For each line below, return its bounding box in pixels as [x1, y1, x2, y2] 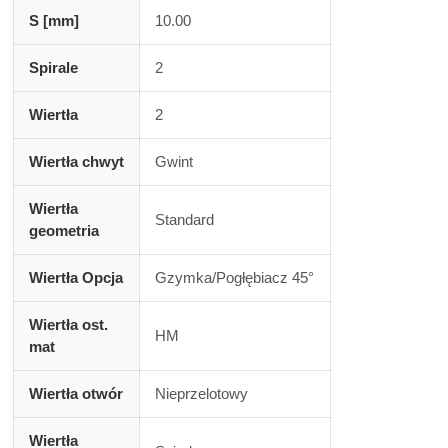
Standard [154, 211, 214, 228]
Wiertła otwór [28, 385, 123, 402]
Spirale [28, 59, 78, 76]
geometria [28, 222, 99, 239]
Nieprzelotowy [154, 385, 248, 402]
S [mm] [28, 12, 79, 29]
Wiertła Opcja [28, 269, 123, 286]
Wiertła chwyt [28, 153, 124, 170]
